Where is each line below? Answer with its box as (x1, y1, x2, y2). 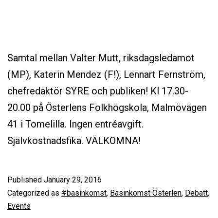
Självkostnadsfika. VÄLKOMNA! (7, 134, 141, 146)
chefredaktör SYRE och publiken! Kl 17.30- (7, 85, 188, 97)
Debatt (185, 188, 208, 198)
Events (7, 201, 31, 211)
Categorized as (7, 188, 61, 198)
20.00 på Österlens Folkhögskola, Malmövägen (7, 101, 207, 113)
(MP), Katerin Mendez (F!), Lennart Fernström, (7, 68, 205, 80)
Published (7, 175, 44, 184)
